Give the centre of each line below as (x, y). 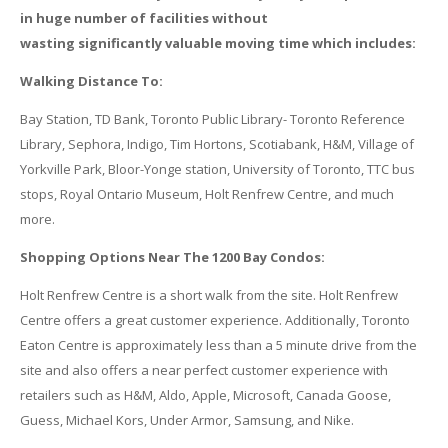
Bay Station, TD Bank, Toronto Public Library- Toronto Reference (212, 119)
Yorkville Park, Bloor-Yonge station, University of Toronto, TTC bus (217, 169)
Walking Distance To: (91, 81)
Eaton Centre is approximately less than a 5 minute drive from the (218, 345)
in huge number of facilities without (143, 18)
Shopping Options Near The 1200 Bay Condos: (172, 257)
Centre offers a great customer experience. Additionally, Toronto (214, 320)
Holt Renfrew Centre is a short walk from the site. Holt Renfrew (208, 295)
